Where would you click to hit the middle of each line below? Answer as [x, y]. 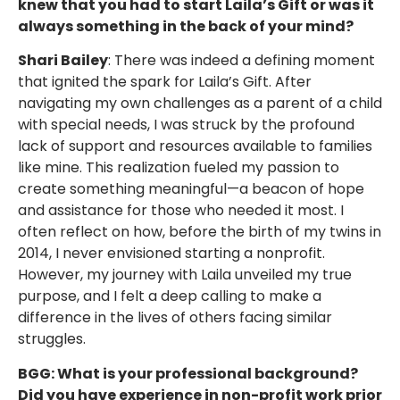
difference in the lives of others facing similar [175, 318]
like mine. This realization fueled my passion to [179, 168]
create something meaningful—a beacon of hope [191, 189]
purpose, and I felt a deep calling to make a [170, 296]
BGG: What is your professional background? [188, 373]
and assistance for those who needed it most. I [181, 211]
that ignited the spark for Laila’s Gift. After [165, 82]
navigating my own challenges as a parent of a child [200, 104]
